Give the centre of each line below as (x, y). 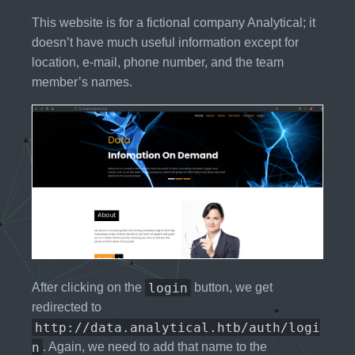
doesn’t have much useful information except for (165, 43)
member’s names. (82, 82)
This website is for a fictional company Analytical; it (174, 23)
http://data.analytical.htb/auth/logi (177, 327)
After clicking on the (88, 288)
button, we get (232, 288)
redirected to (67, 307)
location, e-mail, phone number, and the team (158, 63)
